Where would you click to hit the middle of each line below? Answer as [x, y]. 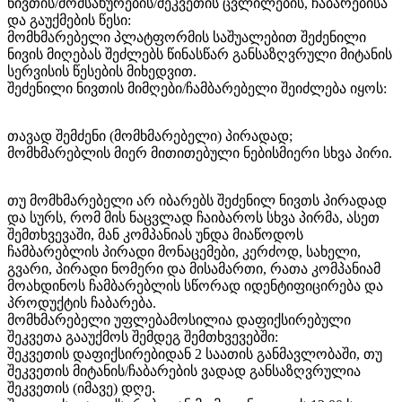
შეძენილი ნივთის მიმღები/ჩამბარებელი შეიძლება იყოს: [197, 89]
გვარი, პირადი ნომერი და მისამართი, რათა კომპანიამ [194, 269]
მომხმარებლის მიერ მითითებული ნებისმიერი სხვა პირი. [200, 153]
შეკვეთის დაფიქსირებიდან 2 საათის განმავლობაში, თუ [195, 354]
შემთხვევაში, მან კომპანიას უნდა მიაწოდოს [155, 235]
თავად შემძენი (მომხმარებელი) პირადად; [150, 136]
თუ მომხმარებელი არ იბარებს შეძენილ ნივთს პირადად [197, 201]
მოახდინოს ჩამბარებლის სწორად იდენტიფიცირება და [195, 286]
